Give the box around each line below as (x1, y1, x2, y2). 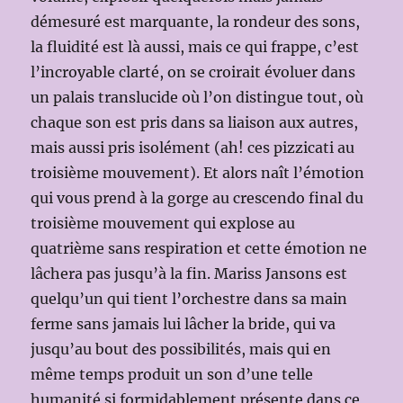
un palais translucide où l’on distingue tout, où (31, 88, 364, 106)
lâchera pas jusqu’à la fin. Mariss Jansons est (31, 264, 348, 282)
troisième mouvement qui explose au (31, 214, 296, 232)
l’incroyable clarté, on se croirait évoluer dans (31, 63, 356, 81)
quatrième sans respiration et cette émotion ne (31, 239, 368, 257)
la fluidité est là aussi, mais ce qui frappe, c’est (31, 38, 360, 56)
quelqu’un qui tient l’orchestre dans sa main (31, 290, 348, 308)
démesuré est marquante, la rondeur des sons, (31, 13, 361, 31)
